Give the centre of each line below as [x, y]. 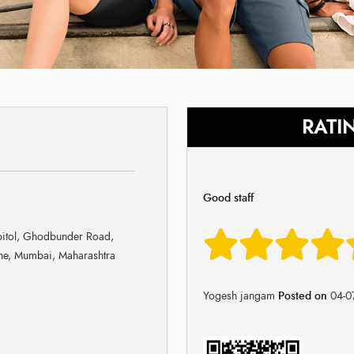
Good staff [228, 198]
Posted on [303, 296]
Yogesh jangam [239, 296]
